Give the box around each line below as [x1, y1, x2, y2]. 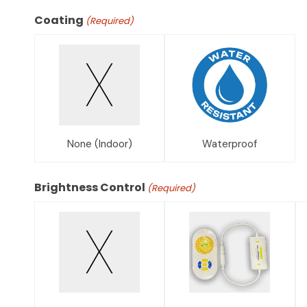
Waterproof [202, 136, 258, 151]
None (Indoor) [66, 136, 132, 151]
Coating [34, 12, 84, 28]
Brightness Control [34, 179, 145, 195]
